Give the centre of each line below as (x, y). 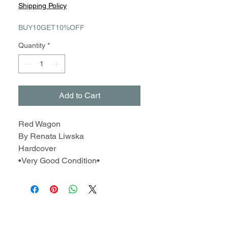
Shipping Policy (42, 6)
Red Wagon (39, 124)
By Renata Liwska (51, 136)
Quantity (32, 45)
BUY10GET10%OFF (51, 27)
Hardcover (37, 148)
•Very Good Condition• (59, 161)
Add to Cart (79, 95)
